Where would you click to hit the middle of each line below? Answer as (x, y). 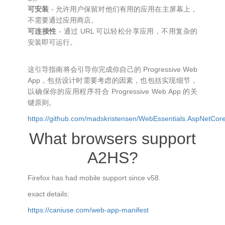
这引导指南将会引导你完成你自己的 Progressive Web (113, 69)
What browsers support (113, 139)
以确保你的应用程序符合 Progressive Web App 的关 (113, 91)
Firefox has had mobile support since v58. (94, 178)
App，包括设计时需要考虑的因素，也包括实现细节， (113, 80)
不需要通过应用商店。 (63, 20)
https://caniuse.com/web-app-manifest (88, 210)
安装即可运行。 (52, 42)
